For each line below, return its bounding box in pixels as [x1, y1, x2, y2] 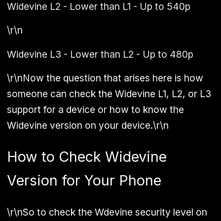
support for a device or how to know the [7, 103, 184, 115]
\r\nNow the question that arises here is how [7, 72, 203, 84]
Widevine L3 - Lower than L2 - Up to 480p [7, 48, 193, 60]
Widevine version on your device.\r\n [7, 119, 169, 131]
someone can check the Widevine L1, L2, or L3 [7, 87, 211, 100]
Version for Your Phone [7, 171, 161, 189]
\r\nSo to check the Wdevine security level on [7, 206, 207, 218]
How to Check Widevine [7, 147, 167, 165]
